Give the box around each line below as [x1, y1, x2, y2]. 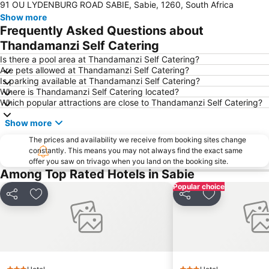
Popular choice [173, 182, 225, 191]
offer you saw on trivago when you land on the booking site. [29, 157, 228, 166]
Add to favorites [35, 194, 110, 207]
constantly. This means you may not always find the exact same [29, 146, 243, 155]
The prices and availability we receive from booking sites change [29, 135, 246, 144]
